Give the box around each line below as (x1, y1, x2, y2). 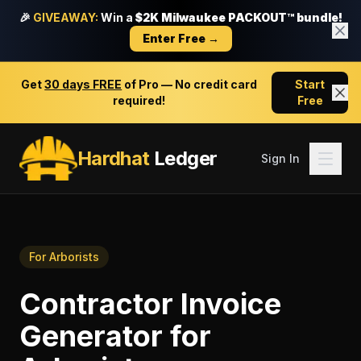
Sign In (261, 151, 300, 165)
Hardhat (77, 146, 150, 170)
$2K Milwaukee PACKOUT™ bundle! (135, 10, 342, 24)
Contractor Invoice (19, 286, 281, 322)
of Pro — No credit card (122, 77, 258, 91)
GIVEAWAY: (32, 10, 98, 24)
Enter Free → (142, 31, 219, 45)
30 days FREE (44, 77, 122, 91)
